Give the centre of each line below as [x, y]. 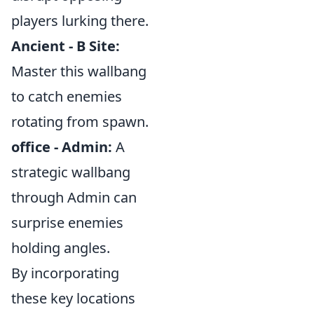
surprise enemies [67, 223]
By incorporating [65, 273]
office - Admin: [62, 147]
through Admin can [74, 197]
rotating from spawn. [80, 122]
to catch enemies [67, 96]
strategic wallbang [71, 172]
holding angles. [61, 248]
